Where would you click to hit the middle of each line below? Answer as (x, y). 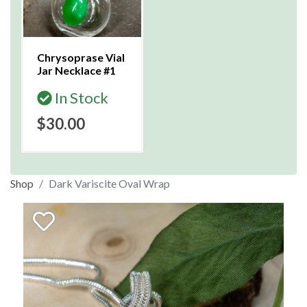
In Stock (80, 98)
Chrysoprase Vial (81, 57)
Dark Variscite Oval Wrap (109, 183)
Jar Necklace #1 (76, 70)
